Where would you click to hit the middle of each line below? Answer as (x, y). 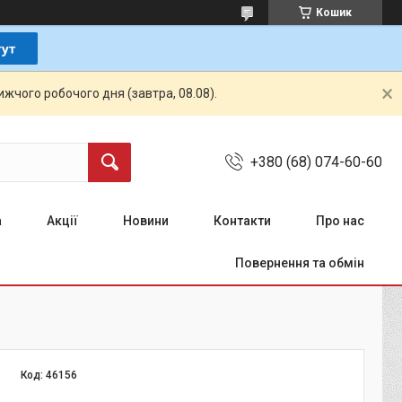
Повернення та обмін (300, 263)
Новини (146, 221)
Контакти (242, 221)
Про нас (340, 221)
